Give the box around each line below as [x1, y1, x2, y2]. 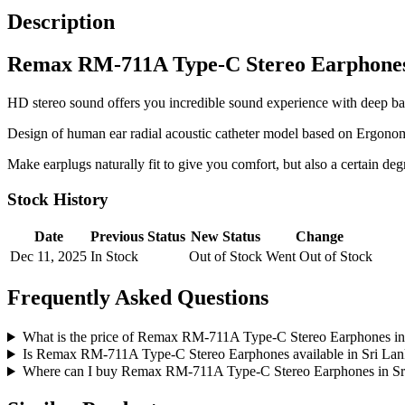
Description [7, 10, 115, 34]
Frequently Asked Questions [7, 286, 268, 310]
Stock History [7, 189, 108, 209]
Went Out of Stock [266, 249, 372, 265]
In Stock [90, 249, 138, 265]
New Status [191, 229, 260, 245]
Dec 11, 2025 [10, 249, 87, 265]
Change [295, 229, 344, 245]
